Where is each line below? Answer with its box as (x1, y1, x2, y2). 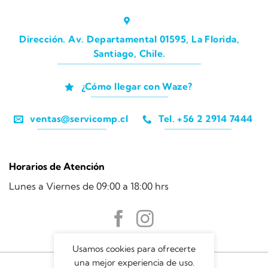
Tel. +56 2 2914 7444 (159, 113, 253, 125)
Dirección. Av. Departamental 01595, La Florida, (19, 33, 240, 45)
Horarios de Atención (9, 160, 105, 172)
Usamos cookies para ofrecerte (72, 243, 196, 255)
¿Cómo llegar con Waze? (81, 80, 193, 92)
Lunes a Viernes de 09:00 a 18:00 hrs (9, 179, 169, 192)
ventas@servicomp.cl (30, 113, 129, 125)
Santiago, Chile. (93, 48, 166, 60)
